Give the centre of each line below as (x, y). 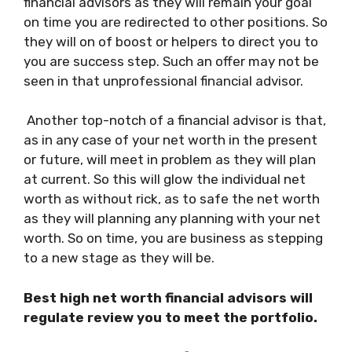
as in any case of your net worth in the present (170, 140)
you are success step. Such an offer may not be (171, 61)
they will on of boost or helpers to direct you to (171, 41)
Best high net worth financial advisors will (168, 297)
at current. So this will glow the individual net (165, 179)
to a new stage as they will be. (121, 258)
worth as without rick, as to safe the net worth (172, 199)
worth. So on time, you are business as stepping (173, 238)
